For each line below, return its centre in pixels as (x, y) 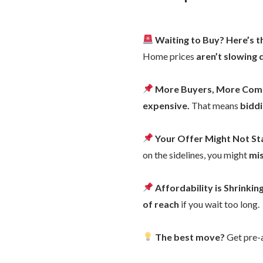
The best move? (190, 237)
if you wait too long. (219, 204)
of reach (161, 204)
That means (215, 105)
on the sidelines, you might (196, 154)
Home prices (169, 56)
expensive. (166, 105)
